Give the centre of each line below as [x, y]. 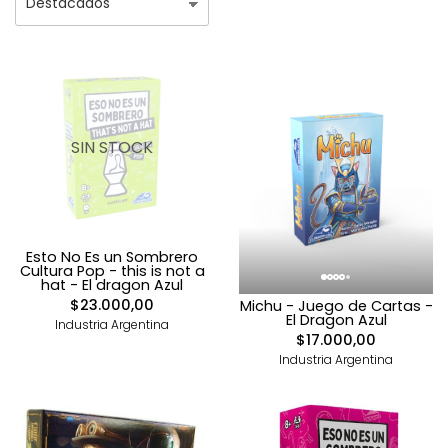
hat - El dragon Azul [112, 285]
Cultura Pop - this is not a [112, 271]
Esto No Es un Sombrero [112, 257]
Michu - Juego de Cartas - [336, 305]
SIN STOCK [112, 147]
